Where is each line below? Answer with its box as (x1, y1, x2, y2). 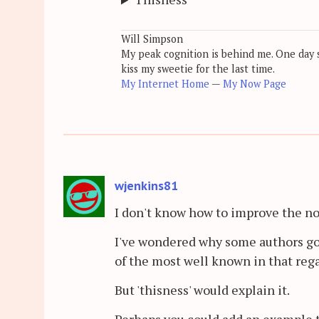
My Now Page (223, 76, 286, 90)
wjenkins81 (115, 177, 178, 194)
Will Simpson (121, 31, 183, 46)
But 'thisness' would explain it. (115, 281, 290, 298)
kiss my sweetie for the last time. (121, 61, 275, 75)
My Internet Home (121, 76, 209, 90)
